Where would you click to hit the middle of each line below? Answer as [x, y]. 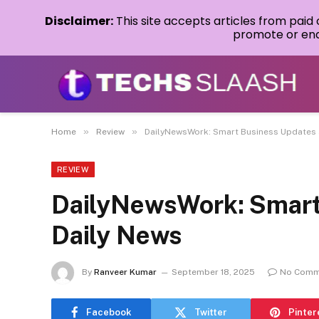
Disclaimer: [79, 21]
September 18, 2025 [213, 272]
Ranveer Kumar [125, 272]
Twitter [211, 312]
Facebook [109, 312]
